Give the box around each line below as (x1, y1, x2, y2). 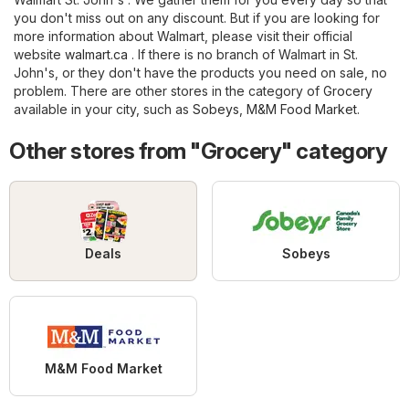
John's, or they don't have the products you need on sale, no (14, 65, 387, 81)
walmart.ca (65, 47, 128, 63)
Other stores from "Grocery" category (9, 138, 387, 165)
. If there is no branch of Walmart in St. (128, 47, 358, 63)
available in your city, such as (14, 101, 193, 118)
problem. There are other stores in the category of (14, 83, 323, 100)
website (14, 47, 65, 63)
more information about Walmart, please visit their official (14, 28, 352, 45)
